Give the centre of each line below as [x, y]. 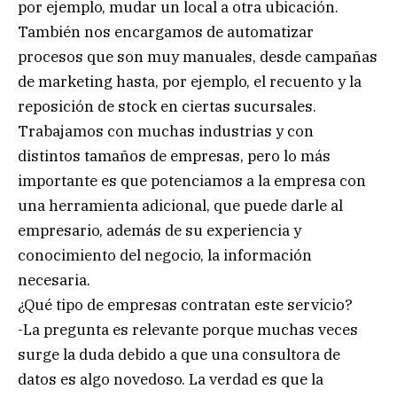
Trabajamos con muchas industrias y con [166, 132]
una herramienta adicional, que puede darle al [180, 206]
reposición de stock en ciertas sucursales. [167, 107]
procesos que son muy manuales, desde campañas [198, 57]
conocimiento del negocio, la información [165, 256]
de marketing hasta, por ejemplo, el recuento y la [190, 82]
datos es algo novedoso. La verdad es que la [171, 380]
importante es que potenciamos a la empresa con [192, 181]
